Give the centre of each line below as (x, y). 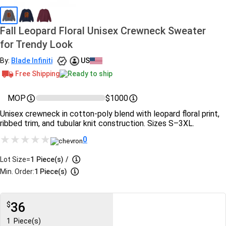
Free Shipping (37, 73)
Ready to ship (90, 73)
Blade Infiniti (32, 61)
